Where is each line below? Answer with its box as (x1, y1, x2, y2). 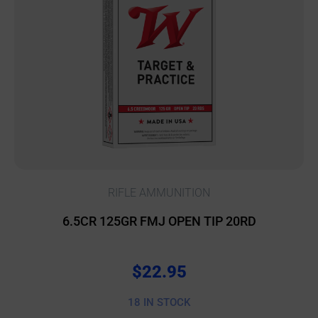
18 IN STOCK (128, 296, 190, 309)
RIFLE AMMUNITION (108, 185, 210, 199)
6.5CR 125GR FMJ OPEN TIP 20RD (62, 213, 256, 229)
